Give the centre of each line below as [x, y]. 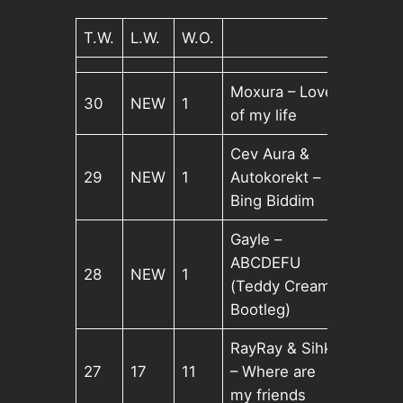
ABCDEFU [266, 263]
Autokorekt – [276, 178]
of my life [264, 116]
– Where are [273, 372]
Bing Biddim [273, 201]
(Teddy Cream [281, 287]
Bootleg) [261, 310]
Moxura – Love [282, 92]
